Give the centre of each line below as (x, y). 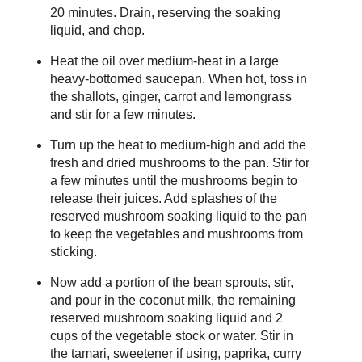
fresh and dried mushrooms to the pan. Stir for (179, 162)
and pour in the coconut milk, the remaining (173, 300)
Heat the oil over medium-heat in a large (164, 61)
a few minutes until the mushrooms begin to (173, 180)
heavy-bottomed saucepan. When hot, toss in (178, 78)
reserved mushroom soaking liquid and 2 (166, 318)
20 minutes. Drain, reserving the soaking (165, 13)
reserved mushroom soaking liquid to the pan (178, 216)
